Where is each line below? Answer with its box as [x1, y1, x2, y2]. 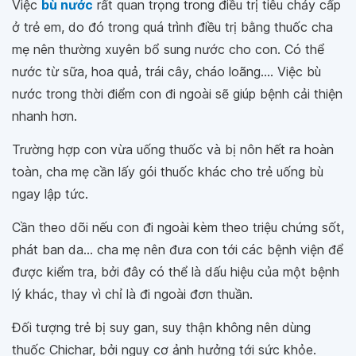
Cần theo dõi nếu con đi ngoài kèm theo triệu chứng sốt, [12, 219, 344, 235]
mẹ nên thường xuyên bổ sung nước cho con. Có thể [12, 41, 324, 57]
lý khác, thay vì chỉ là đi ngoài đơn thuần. [12, 286, 253, 302]
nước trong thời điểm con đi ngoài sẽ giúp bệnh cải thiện [12, 86, 342, 102]
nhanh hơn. [12, 108, 77, 124]
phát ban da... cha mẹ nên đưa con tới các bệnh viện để [12, 242, 343, 257]
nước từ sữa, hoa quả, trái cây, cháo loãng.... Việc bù [12, 64, 321, 79]
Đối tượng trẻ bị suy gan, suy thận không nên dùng [12, 319, 311, 335]
